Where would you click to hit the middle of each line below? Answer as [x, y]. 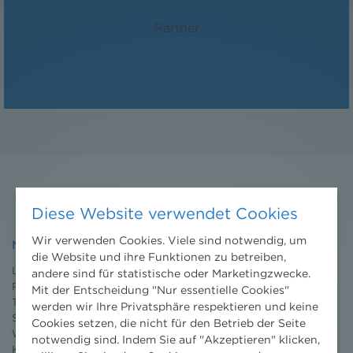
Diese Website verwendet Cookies [165, 213]
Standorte [37, 318]
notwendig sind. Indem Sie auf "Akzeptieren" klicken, [176, 339]
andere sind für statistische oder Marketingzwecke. [171, 273]
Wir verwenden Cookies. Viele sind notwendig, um [169, 240]
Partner [176, 28]
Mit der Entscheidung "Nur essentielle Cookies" [160, 290]
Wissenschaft [45, 333]
